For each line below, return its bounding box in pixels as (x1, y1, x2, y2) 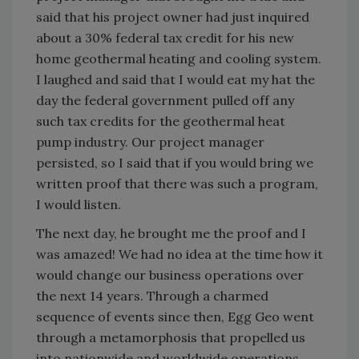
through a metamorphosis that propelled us (36, 329, 305, 346)
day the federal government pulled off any (36, 92, 294, 109)
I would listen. (36, 196, 121, 213)
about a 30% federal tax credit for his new (36, 30, 294, 46)
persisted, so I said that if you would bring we (36, 155, 313, 171)
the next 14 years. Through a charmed (36, 288, 268, 305)
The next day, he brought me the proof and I (36, 225, 306, 242)
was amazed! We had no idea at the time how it (36, 246, 323, 263)
